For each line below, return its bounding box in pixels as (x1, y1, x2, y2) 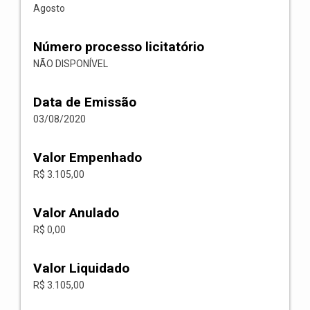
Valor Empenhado (33, 149, 142, 165)
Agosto (33, 3, 65, 14)
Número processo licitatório (33, 39, 204, 55)
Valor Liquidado (33, 260, 129, 276)
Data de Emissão (33, 94, 136, 110)
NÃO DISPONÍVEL (33, 58, 108, 69)
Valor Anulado (33, 205, 119, 221)
